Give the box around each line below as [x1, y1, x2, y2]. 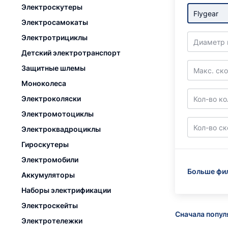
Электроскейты [21, 201, 78, 210]
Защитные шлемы [21, 64, 85, 72]
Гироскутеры [21, 140, 69, 149]
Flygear [193, 9, 218, 18]
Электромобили [21, 155, 78, 164]
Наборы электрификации [21, 186, 111, 194]
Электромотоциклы [21, 109, 94, 118]
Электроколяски [21, 94, 81, 103]
